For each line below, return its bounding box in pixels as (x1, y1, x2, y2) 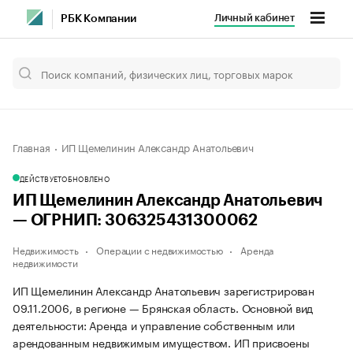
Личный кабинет (214, 13, 295, 23)
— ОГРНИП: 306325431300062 (13, 213, 258, 229)
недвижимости (13, 255, 78, 269)
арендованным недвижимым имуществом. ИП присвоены (13, 333, 310, 351)
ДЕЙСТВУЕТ (20, 173, 62, 184)
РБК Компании (61, 13, 136, 24)
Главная (13, 139, 50, 154)
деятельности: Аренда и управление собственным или (13, 316, 295, 333)
